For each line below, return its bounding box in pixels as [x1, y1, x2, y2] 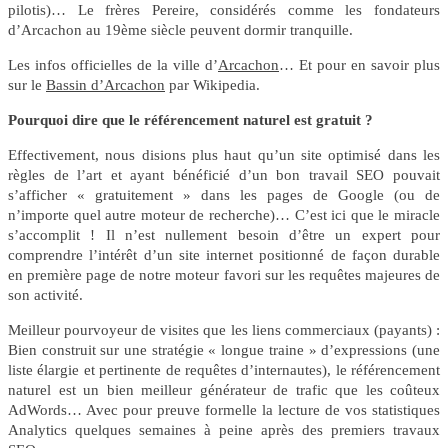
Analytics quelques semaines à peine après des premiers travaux [8, 421, 440, 438]
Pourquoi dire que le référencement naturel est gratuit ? [8, 111, 373, 128]
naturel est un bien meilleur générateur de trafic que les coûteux [8, 381, 440, 398]
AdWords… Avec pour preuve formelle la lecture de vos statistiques [8, 401, 440, 418]
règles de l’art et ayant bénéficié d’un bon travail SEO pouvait [8, 166, 440, 183]
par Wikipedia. [165, 76, 260, 93]
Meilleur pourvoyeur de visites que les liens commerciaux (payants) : [8, 321, 440, 338]
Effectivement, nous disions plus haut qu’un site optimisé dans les [8, 146, 440, 163]
